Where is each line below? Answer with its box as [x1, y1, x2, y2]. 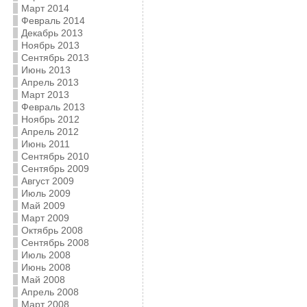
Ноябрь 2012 [21, 114, 79, 125]
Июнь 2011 [21, 138, 70, 149]
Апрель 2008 [21, 286, 79, 297]
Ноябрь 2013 [21, 40, 79, 51]
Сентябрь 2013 [21, 52, 89, 63]
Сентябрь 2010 [21, 151, 89, 162]
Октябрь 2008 [21, 225, 83, 236]
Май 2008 [21, 274, 65, 285]
